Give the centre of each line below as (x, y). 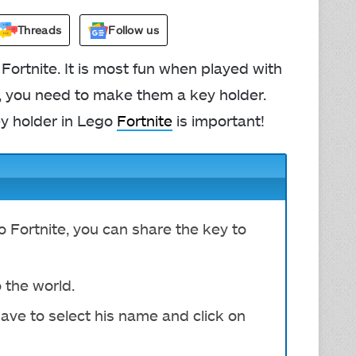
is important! (219, 120)
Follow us (133, 30)
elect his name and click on (151, 315)
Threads (40, 29)
